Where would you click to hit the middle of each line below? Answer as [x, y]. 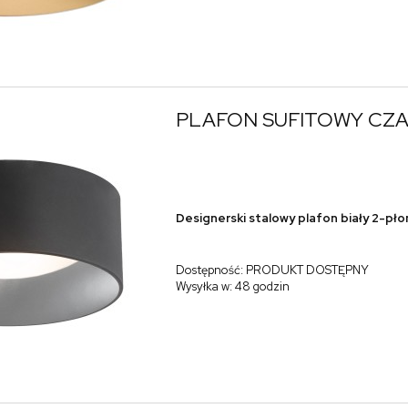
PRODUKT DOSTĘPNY [307, 270]
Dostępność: [209, 270]
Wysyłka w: [204, 287]
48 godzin [262, 287]
